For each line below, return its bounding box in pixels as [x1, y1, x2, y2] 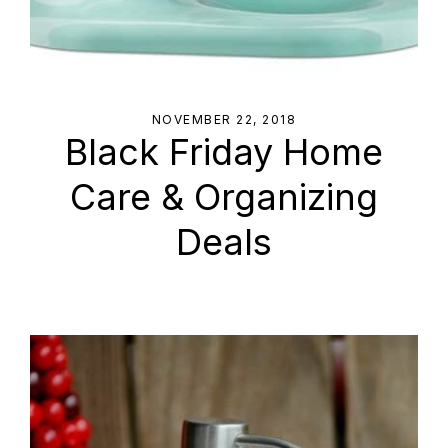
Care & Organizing [70, 175, 378, 220]
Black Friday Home [65, 130, 383, 175]
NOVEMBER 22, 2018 [151, 112, 297, 128]
